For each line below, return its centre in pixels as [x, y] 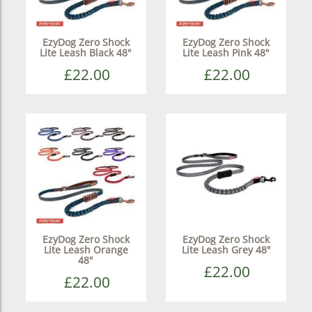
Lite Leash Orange [86, 249]
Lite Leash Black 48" [86, 52]
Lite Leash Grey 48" [226, 249]
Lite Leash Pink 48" [226, 52]
